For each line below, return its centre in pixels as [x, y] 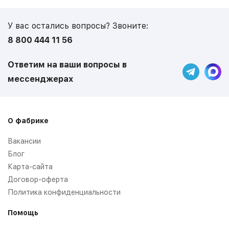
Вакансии [24, 141]
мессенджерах [40, 79]
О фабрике [28, 120]
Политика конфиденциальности [64, 192]
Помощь [23, 212]
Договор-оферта [38, 179]
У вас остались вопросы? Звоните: [78, 26]
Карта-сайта [30, 166]
